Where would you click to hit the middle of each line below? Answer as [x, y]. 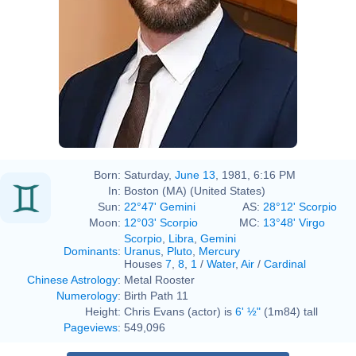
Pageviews [91, 327]
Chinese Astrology [72, 279]
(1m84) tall [289, 311]
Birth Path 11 [156, 295]
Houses [145, 263]
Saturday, [149, 174]
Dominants [91, 251]
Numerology [87, 295]
